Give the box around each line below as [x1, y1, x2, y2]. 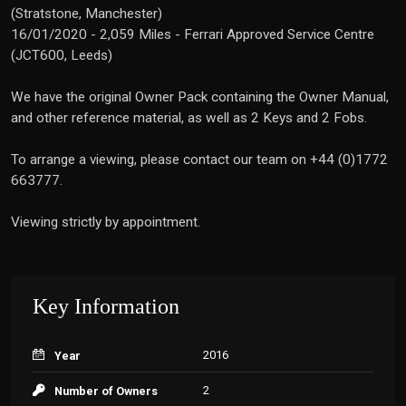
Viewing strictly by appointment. [11, 214, 200, 230]
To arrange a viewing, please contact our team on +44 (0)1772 [11, 151, 388, 168]
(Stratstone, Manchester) [11, 5, 162, 22]
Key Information [33, 295, 179, 318]
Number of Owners [54, 384, 158, 398]
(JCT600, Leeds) [11, 47, 112, 63]
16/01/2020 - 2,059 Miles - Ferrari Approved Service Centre [11, 26, 374, 43]
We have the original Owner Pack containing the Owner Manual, [11, 89, 389, 105]
